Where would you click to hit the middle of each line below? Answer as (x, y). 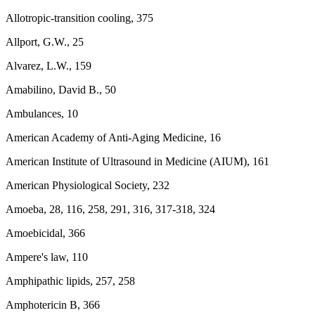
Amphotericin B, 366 (53, 305)
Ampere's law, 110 (47, 257)
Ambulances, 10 (42, 114)
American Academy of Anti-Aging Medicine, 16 (113, 137)
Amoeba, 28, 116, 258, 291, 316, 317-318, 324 (110, 209)
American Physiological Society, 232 (88, 185)
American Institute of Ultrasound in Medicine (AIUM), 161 (137, 161)
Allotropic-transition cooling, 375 (79, 18)
